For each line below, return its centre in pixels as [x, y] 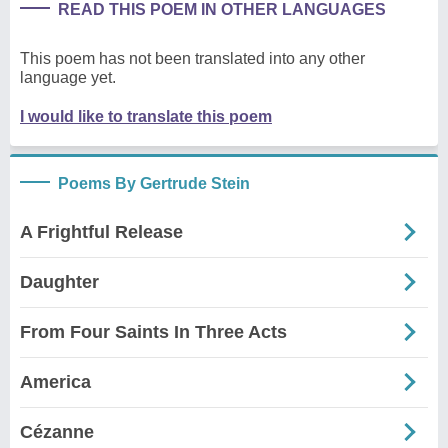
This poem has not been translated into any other [192, 58]
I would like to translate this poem [146, 116]
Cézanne [57, 431]
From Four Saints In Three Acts [153, 331]
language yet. [68, 77]
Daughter [59, 281]
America [55, 381]
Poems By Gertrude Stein [154, 183]
